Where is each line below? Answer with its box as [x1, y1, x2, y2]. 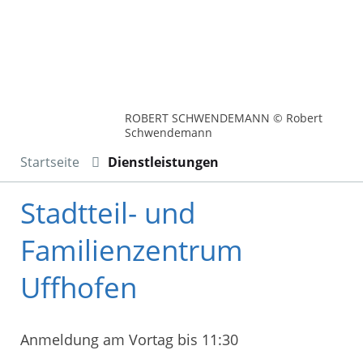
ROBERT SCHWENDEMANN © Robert [125, 109, 323, 126]
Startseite [20, 152, 79, 171]
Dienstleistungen [108, 152, 219, 171]
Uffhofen [20, 267, 137, 306]
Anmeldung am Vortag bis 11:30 [20, 329, 238, 349]
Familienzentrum [20, 230, 243, 269]
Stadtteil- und [20, 193, 195, 232]
